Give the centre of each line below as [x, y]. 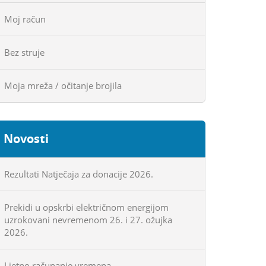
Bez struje [24, 53]
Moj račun [25, 19]
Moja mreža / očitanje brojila [63, 86]
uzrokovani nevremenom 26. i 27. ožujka [88, 220]
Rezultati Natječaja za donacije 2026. [79, 174]
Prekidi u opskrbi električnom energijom [86, 208]
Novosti [26, 139]
